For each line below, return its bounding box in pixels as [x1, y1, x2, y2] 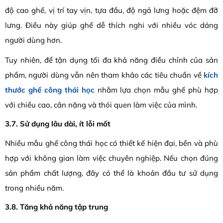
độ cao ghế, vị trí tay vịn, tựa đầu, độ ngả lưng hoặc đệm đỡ [5, 5, 218, 15]
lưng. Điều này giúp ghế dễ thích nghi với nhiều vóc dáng [5, 20, 218, 30]
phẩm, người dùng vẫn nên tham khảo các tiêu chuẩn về [5, 70, 204, 80]
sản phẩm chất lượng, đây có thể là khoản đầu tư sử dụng [5, 168, 218, 178]
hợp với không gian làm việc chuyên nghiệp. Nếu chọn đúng [5, 153, 218, 163]
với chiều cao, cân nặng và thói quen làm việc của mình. [5, 100, 197, 110]
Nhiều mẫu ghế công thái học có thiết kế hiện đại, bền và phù [5, 138, 218, 148]
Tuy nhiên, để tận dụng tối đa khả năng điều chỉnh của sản [5, 55, 218, 65]
